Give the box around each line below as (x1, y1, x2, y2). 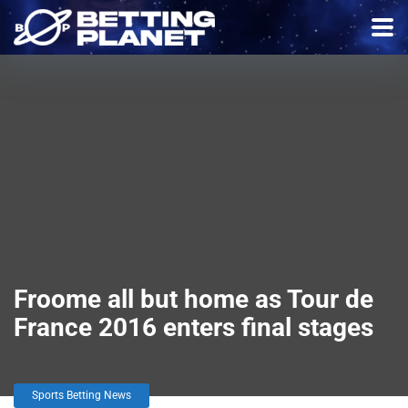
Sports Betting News (32, 389, 131, 402)
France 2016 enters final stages (14, 312, 373, 342)
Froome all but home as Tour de (14, 284, 373, 314)
